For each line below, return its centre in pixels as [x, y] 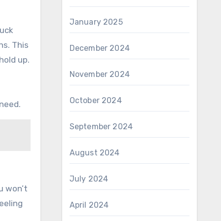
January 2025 [96, 22]
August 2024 [94, 153]
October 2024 [95, 100]
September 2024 [101, 127]
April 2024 [89, 205]
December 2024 [100, 48]
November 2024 [100, 74]
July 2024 [89, 179]
